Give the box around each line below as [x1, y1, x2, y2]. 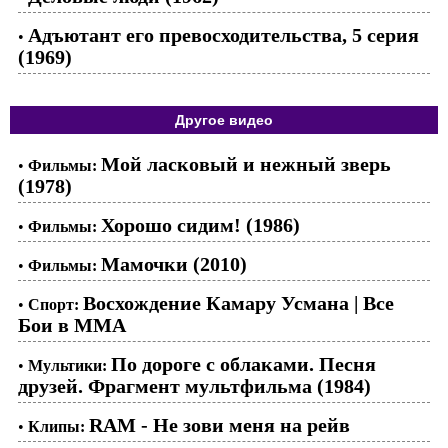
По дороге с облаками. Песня [111, 353, 376, 375]
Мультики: [28, 357, 107, 374]
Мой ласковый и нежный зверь [101, 153, 391, 175]
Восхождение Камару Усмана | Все [83, 292, 394, 314]
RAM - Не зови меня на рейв [89, 414, 350, 436]
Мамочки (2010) [101, 253, 247, 275]
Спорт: [28, 296, 79, 313]
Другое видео [175, 112, 273, 128]
